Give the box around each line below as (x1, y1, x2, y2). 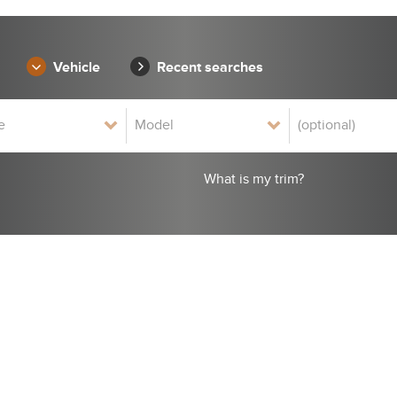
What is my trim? (203, 171, 304, 188)
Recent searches (157, 59, 263, 75)
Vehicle (53, 59, 100, 75)
